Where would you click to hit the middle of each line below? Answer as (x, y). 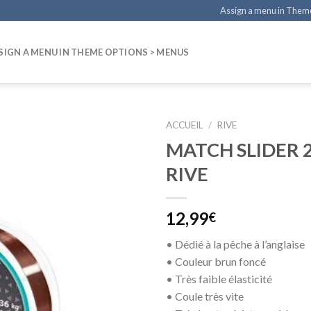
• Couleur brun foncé (216, 261)
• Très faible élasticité (219, 278)
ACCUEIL (185, 125)
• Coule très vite (205, 296)
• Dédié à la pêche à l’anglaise (235, 244)
